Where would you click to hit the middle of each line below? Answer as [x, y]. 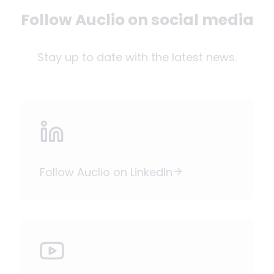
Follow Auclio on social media [137, 20]
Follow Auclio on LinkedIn [106, 172]
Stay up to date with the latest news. [137, 57]
